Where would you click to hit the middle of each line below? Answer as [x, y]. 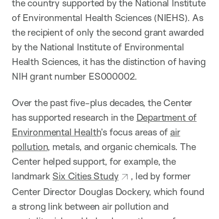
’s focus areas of [136, 132]
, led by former [161, 176]
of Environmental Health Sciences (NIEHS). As [108, 17]
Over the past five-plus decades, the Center [102, 102]
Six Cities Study [86, 176]
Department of [166, 117]
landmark [32, 176]
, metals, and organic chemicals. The [122, 146]
